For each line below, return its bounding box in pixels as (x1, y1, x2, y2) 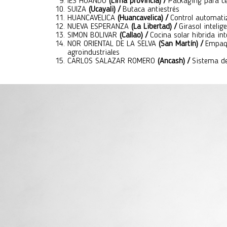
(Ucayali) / (89, 6, 123, 14)
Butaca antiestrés (123, 6, 179, 14)
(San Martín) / (159, 40, 205, 48)
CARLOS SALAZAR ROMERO (67, 57, 158, 65)
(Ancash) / (158, 57, 192, 65)
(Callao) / (120, 31, 150, 40)
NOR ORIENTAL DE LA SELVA (67, 40, 159, 48)
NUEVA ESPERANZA (67, 23, 131, 31)
